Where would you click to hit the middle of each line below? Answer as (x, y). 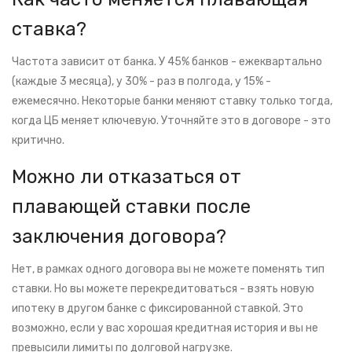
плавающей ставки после (131, 207)
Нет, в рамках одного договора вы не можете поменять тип (168, 269)
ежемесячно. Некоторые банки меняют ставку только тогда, (172, 101)
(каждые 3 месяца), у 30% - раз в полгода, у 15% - (141, 82)
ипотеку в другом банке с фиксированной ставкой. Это (158, 309)
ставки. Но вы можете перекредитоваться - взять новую (163, 289)
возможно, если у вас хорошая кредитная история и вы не (165, 328)
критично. (38, 141)
